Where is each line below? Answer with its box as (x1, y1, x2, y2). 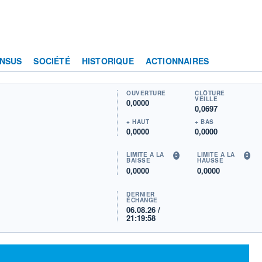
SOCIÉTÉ (33, 54, 70, 67)
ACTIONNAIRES (145, 54, 209, 67)
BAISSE (126, 156, 151, 165)
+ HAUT (126, 117, 150, 126)
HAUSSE (197, 156, 224, 165)
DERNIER (126, 189, 155, 198)
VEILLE (195, 94, 218, 103)
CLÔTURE (195, 88, 225, 97)
